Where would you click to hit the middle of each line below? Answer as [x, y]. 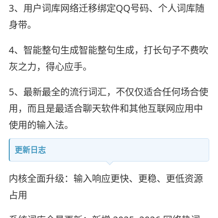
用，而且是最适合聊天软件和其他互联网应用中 [106, 108]
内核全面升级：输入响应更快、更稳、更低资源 [106, 178]
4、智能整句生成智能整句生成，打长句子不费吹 [108, 50]
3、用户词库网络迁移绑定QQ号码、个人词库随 [106, 8]
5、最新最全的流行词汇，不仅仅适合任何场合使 [108, 92]
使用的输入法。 [41, 125]
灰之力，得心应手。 [50, 66]
